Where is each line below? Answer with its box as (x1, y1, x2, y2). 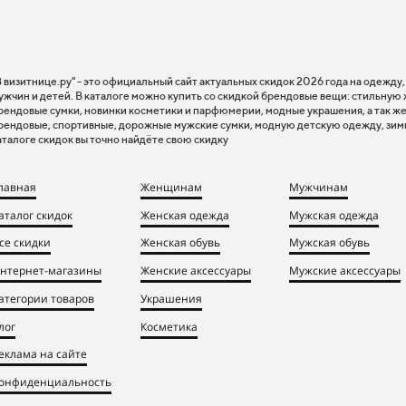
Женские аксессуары (140, 262, 251, 278)
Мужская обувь (289, 234, 370, 250)
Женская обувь (140, 234, 220, 250)
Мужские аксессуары (289, 262, 401, 278)
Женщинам (140, 179, 202, 195)
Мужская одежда (289, 206, 379, 222)
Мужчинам (289, 179, 348, 195)
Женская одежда (140, 206, 229, 222)
